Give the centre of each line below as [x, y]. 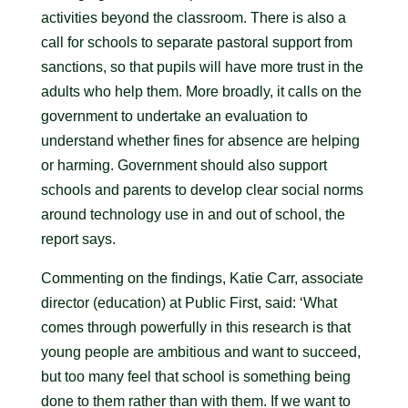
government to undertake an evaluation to [174, 116]
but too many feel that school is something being [195, 377]
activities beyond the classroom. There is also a [193, 18]
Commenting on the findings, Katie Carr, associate [202, 278]
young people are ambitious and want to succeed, [200, 352]
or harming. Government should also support [184, 165]
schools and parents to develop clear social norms [202, 190]
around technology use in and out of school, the [193, 214]
